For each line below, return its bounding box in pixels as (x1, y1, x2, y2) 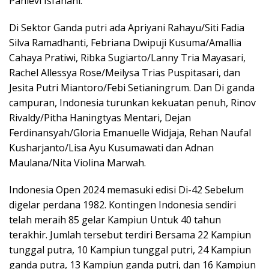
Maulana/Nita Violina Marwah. (9, 156, 146, 169)
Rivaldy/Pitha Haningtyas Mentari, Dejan (9, 111, 191, 124)
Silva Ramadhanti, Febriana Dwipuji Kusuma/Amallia (9, 36, 241, 49)
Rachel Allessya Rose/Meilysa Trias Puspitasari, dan (9, 66, 240, 79)
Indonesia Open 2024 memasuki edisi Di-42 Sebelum (9, 183, 244, 196)
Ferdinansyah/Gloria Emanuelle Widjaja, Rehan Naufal (9, 126, 251, 139)
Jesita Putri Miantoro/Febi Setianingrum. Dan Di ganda (9, 81, 255, 94)
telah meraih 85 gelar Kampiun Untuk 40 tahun (9, 213, 221, 226)
